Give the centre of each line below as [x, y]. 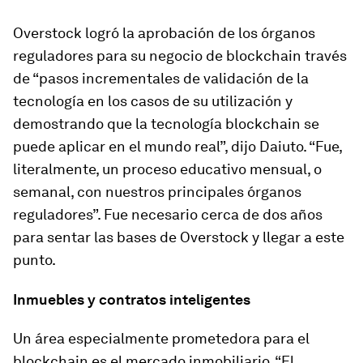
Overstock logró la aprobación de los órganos [164, 33]
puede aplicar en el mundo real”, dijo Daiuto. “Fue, [177, 146]
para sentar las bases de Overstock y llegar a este [179, 237]
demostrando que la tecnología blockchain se [166, 124]
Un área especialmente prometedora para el [161, 338]
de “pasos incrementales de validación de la [161, 78]
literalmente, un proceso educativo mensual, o [167, 169]
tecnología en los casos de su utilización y [153, 101]
